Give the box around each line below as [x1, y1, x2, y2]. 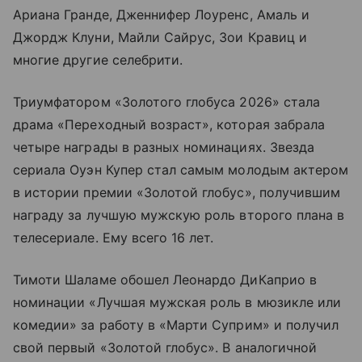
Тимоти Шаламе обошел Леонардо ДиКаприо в [13, 271, 317, 288]
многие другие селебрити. [13, 52, 183, 69]
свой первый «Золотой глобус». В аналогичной [13, 339, 318, 356]
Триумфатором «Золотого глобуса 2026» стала [13, 94, 321, 111]
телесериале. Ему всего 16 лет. [13, 229, 214, 246]
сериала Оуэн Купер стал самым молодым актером [13, 162, 349, 179]
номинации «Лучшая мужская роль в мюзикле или [13, 294, 342, 311]
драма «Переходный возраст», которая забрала [13, 116, 326, 133]
